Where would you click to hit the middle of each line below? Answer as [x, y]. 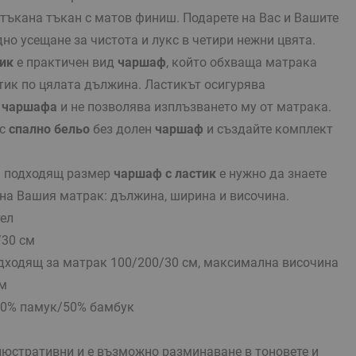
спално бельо [49, 129]
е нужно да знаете [271, 173]
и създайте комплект [268, 129]
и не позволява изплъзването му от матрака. [194, 106]
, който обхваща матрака [242, 62]
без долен [122, 129]
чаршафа [29, 106]
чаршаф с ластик [165, 173]
